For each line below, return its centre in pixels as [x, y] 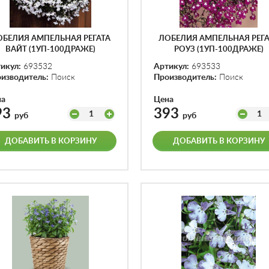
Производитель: [185, 77]
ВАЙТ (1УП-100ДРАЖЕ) [50, 50]
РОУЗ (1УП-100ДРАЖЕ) [219, 50]
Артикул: [171, 67]
